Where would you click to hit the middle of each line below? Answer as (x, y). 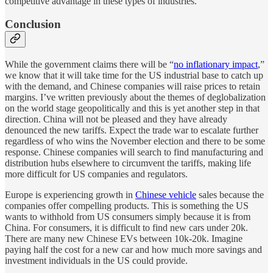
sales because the (230, 194)
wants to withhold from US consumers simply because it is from (128, 216)
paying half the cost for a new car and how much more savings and (133, 249)
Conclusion (33, 24)
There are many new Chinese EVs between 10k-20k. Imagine (124, 238)
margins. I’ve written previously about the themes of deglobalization (135, 97)
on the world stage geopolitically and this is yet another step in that (132, 108)
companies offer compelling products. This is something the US (127, 205)
